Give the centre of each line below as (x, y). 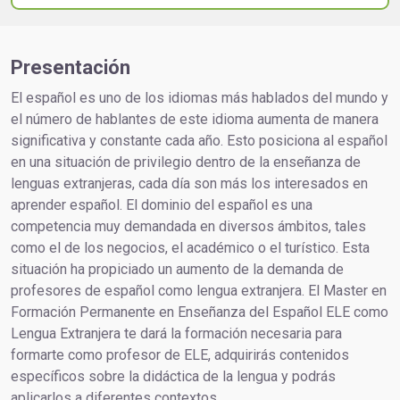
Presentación (71, 67)
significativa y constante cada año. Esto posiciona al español (199, 140)
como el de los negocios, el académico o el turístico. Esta (190, 247)
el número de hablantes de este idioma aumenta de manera (195, 119)
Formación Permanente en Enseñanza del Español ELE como (200, 312)
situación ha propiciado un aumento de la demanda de (177, 269)
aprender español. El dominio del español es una (162, 204)
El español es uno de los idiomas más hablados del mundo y (200, 97)
